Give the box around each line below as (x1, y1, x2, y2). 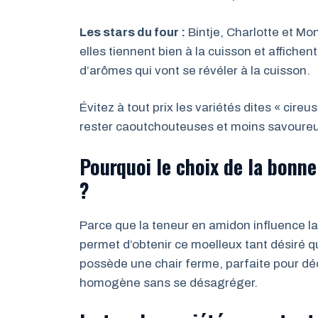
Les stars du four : (79, 25, 185, 39)
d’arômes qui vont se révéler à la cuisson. (79, 63, 310, 77)
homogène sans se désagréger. (79, 275, 258, 290)
